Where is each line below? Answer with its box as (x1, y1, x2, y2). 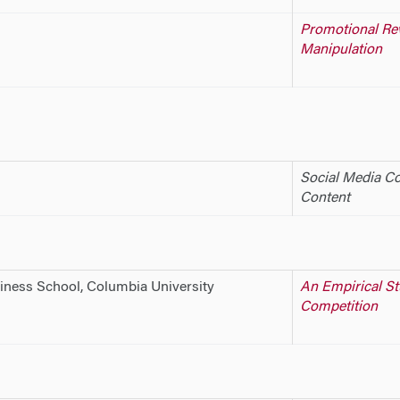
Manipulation (299, 42, 382, 57)
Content (299, 190, 350, 205)
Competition (299, 299, 378, 314)
